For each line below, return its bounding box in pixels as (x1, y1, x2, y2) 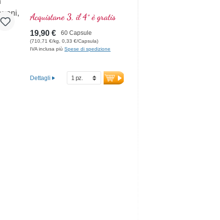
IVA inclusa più (30, 46, 65, 52)
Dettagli (30, 74, 51, 82)
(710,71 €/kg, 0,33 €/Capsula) (30, 38, 99, 44)
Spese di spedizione (64, 46, 111, 52)
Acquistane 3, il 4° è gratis (30, 11, 116, 23)
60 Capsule (61, 29, 92, 37)
